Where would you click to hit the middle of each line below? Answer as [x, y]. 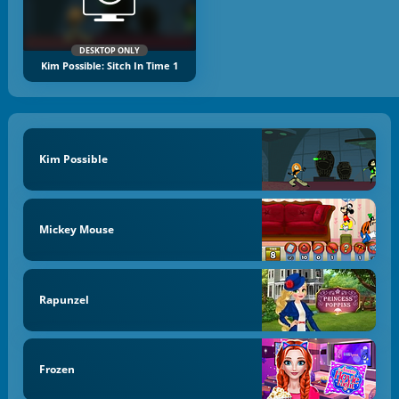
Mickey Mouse [76, 229]
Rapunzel [64, 299]
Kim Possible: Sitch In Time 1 [109, 65]
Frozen [57, 370]
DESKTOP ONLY [109, 50]
